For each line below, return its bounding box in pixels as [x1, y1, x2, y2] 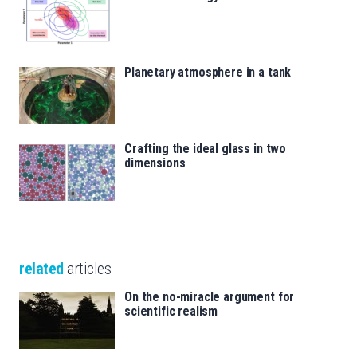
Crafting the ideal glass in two [124, 140, 287, 156]
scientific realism [124, 303, 218, 319]
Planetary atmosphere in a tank [124, 64, 292, 80]
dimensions [124, 155, 186, 171]
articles [63, 258, 111, 278]
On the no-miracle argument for [124, 288, 295, 304]
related [19, 258, 64, 278]
